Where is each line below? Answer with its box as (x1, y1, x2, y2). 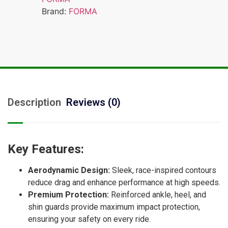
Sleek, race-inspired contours (110, 165, 216, 175)
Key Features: (8, 141, 84, 156)
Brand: (42, 6, 69, 16)
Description (8, 96, 61, 108)
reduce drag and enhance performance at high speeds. (28, 177, 220, 187)
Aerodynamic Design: (28, 165, 110, 175)
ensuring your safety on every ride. (28, 214, 151, 224)
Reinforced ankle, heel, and (109, 189, 206, 199)
